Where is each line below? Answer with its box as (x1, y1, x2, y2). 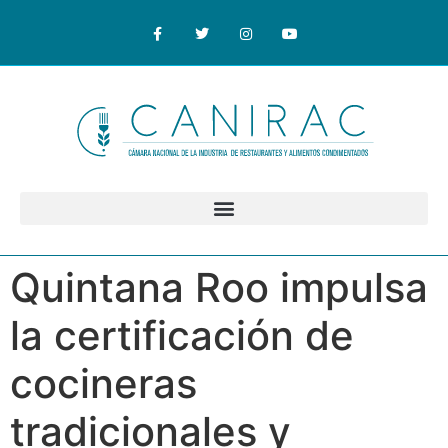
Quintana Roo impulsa (10, 262, 428, 312)
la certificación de (10, 310, 354, 360)
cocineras (10, 358, 197, 408)
